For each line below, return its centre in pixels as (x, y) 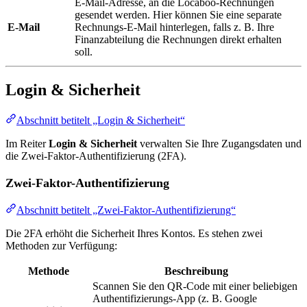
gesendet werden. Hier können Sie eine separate (178, 15)
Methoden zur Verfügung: (61, 245)
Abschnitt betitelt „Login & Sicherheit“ (101, 120)
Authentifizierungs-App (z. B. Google (175, 298)
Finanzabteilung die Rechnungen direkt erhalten (178, 40)
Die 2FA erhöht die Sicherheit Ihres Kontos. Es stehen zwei (134, 233)
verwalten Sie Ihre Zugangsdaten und (219, 143)
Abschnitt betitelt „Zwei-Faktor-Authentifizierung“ (126, 210)
